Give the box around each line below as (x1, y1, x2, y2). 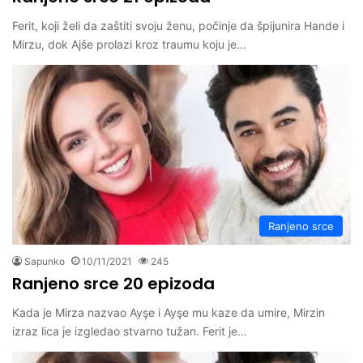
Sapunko (24, 255, 65, 268)
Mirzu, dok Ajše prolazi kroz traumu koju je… (12, 37, 246, 52)
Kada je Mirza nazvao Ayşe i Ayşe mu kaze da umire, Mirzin (12, 305, 325, 320)
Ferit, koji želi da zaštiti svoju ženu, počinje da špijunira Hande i (12, 19, 344, 33)
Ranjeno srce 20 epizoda (12, 272, 215, 296)
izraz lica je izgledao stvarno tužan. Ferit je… (12, 324, 247, 339)
